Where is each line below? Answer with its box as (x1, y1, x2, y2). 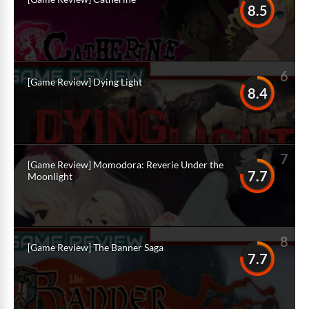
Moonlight (28, 170, 72, 182)
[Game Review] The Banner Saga (28, 241, 163, 253)
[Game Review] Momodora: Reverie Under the (28, 159, 223, 170)
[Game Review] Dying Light (28, 76, 142, 88)
